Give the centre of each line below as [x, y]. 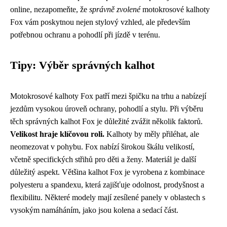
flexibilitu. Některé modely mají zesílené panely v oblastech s [108, 197]
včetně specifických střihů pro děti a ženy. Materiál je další [103, 159]
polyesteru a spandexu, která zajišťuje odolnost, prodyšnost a [107, 184]
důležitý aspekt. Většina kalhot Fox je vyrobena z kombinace [107, 172]
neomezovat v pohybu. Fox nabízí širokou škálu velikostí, [102, 146]
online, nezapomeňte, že [50, 9]
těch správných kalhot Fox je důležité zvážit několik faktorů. [106, 121]
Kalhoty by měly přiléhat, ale [152, 134]
